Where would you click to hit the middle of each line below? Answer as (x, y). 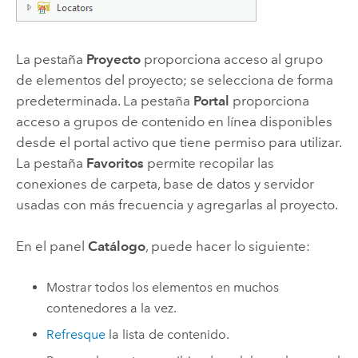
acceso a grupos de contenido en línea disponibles (174, 121)
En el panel (52, 247)
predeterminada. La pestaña (104, 100)
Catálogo (116, 247)
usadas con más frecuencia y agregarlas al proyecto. (177, 204)
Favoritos (115, 163)
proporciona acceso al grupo (231, 59)
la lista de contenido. (168, 334)
